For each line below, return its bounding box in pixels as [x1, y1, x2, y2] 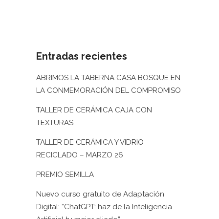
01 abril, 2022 [36, 13, 80, 22]
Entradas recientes [36, 50, 127, 62]
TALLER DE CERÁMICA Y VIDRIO [36, 138, 144, 147]
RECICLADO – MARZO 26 [36, 151, 123, 159]
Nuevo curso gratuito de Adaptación [36, 190, 164, 198]
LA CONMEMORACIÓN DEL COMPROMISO [36, 86, 181, 95]
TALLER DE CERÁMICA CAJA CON [36, 106, 152, 114]
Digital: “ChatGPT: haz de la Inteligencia [36, 202, 172, 211]
